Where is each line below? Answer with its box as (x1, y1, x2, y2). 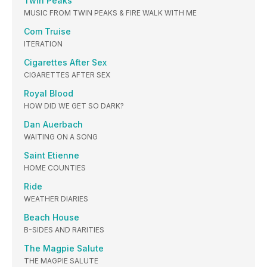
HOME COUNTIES (24, 163, 86, 172)
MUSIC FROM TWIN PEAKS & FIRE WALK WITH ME (24, 8, 197, 17)
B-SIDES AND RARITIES (24, 225, 104, 234)
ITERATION (24, 39, 63, 48)
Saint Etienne (24, 150, 79, 160)
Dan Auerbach (24, 119, 83, 129)
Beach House (24, 212, 79, 222)
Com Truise (24, 26, 71, 36)
